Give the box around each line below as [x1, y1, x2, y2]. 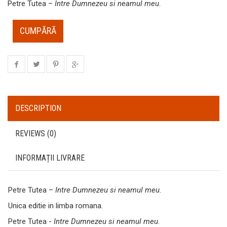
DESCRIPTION [15, 103, 61, 113]
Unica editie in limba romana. [8, 201, 103, 210]
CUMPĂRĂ [20, 25, 56, 36]
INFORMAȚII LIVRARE [15, 153, 85, 163]
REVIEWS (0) [15, 128, 56, 138]
